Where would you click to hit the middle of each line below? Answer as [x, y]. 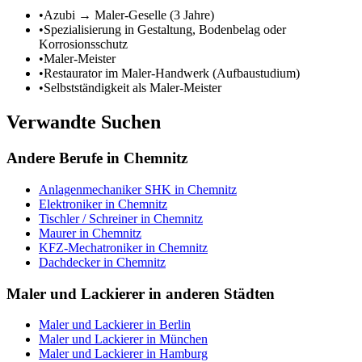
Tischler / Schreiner [88, 218]
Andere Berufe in [65, 158]
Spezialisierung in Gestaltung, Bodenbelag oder [165, 30]
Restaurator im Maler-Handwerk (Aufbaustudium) [172, 74]
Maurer [57, 233]
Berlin [175, 325]
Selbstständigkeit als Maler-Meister [133, 88]
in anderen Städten [210, 293]
